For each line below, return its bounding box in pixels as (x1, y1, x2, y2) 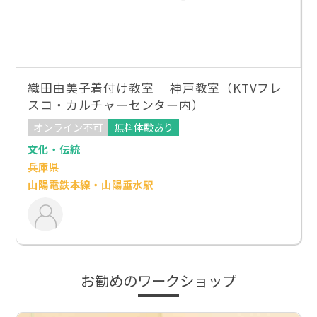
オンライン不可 (33, 120, 103, 135)
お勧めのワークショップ (81, 269, 236, 291)
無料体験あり (114, 120, 174, 135)
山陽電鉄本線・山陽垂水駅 (28, 176, 154, 192)
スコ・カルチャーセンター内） (28, 96, 204, 113)
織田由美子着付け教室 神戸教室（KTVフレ (28, 79, 282, 96)
